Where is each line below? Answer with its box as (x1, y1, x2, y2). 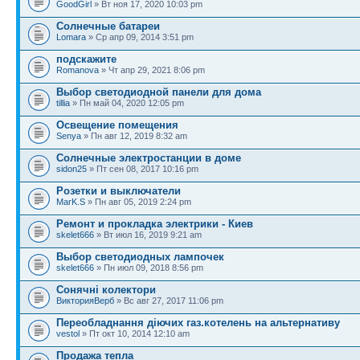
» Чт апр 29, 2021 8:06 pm (99, 64, 205, 75)
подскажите (56, 52, 117, 65)
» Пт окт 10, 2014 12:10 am (80, 328, 190, 338)
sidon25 (56, 163, 87, 174)
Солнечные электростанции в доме (56, 151, 241, 164)
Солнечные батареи (56, 19, 160, 32)
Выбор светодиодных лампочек (56, 250, 224, 263)
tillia (56, 97, 70, 108)
